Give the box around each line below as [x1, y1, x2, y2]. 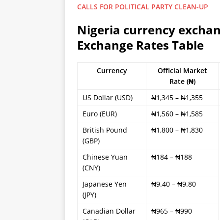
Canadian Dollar [82, 206, 136, 216]
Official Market [158, 66, 207, 75]
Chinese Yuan [82, 152, 128, 162]
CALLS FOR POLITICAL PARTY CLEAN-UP [77, 2, 208, 11]
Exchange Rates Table [77, 37, 204, 53]
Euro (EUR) [82, 109, 117, 118]
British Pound [82, 125, 127, 135]
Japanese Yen [82, 179, 127, 189]
